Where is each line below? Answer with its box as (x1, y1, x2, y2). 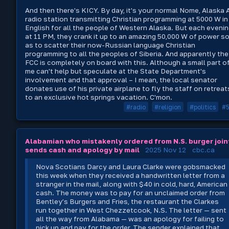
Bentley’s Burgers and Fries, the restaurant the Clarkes (36, 197, 219, 205)
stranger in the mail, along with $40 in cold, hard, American (36, 179, 228, 188)
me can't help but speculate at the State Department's (25, 67, 206, 76)
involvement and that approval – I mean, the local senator (25, 76, 217, 84)
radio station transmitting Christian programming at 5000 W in (25, 15, 228, 24)
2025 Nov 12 (145, 145, 186, 154)
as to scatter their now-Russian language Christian (25, 41, 195, 50)
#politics (190, 103, 216, 111)
